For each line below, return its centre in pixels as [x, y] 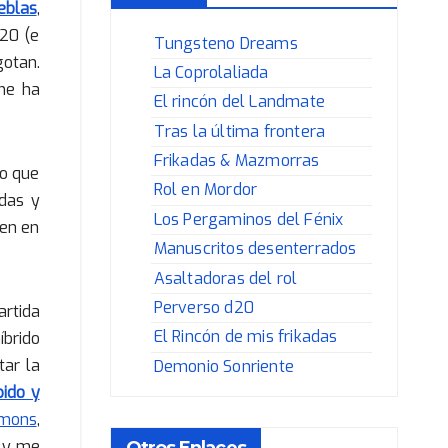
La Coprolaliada [211, 72]
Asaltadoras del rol [225, 278]
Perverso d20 [204, 307]
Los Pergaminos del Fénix [248, 219]
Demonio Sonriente [224, 366]
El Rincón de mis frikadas [245, 337]
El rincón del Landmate [239, 102]
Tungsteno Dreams [225, 43]
